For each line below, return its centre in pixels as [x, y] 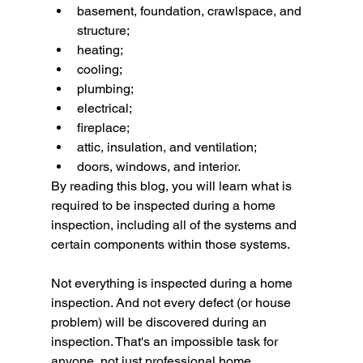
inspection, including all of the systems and [175, 225]
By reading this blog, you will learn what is [173, 186]
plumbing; [105, 89]
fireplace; [103, 128]
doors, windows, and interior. [158, 167]
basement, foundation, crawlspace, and [190, 11]
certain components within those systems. [170, 245]
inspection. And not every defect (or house [172, 303]
